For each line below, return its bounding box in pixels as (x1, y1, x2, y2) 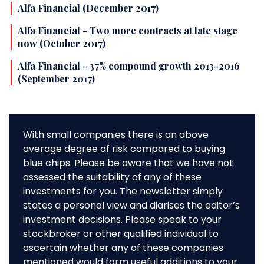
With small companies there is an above (23, 128, 209, 142)
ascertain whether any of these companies (23, 241, 223, 255)
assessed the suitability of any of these (23, 170, 202, 184)
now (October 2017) (18, 37, 105, 50)
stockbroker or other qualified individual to (23, 227, 219, 241)
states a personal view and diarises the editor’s (23, 199, 240, 213)
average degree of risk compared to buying (23, 142, 225, 156)
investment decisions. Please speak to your (23, 213, 222, 227)
